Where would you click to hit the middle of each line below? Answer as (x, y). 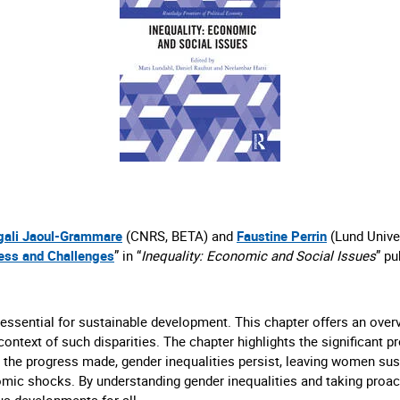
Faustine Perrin (282, 235)
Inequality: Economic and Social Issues (258, 255)
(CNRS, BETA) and (179, 235)
